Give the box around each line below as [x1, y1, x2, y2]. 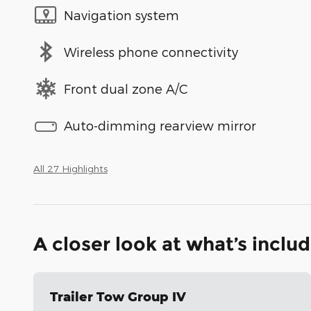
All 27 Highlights [33, 162, 108, 175]
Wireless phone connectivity [64, 44, 238, 59]
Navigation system [64, 7, 179, 22]
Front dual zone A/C [64, 81, 188, 96]
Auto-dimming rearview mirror [64, 117, 256, 133]
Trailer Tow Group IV [50, 289, 186, 305]
